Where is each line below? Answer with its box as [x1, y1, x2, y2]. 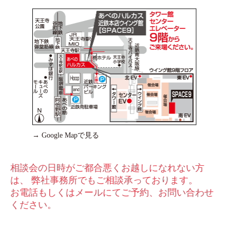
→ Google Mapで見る [32, 131, 99, 139]
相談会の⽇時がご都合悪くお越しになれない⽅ [10, 162, 204, 173]
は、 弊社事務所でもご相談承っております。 [10, 175, 198, 185]
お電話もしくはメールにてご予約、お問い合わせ [10, 187, 214, 198]
